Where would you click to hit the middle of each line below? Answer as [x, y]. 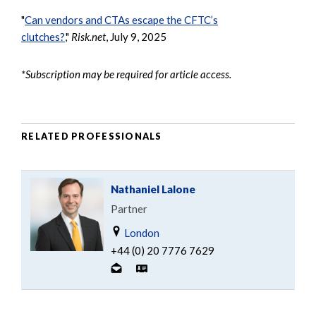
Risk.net [89, 36]
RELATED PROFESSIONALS [92, 136]
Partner [129, 208]
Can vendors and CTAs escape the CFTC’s [121, 19]
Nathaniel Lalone [153, 189]
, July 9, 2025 [136, 36]
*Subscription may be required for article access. [126, 74]
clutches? [43, 36]
